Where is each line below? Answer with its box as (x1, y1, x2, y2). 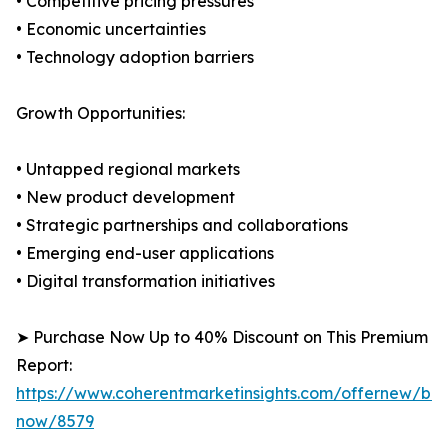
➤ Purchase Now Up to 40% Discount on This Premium (16, 327, 428, 348)
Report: (16, 355, 72, 376)
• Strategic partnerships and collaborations (16, 215, 348, 236)
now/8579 (16, 411, 94, 432)
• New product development (16, 187, 235, 208)
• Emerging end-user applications (16, 243, 274, 264)
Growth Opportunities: (16, 103, 185, 124)
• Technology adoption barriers (16, 47, 254, 68)
